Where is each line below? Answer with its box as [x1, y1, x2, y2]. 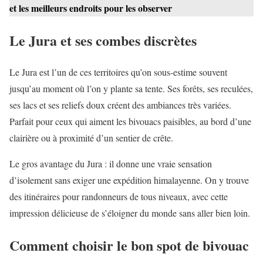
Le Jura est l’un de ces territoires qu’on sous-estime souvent [9, 66, 227, 79]
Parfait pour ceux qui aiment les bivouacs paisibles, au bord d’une [9, 115, 251, 128]
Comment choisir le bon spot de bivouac [9, 235, 249, 256]
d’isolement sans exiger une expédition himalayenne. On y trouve [9, 174, 249, 187]
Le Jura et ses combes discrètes [9, 29, 197, 50]
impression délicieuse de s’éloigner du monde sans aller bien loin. [9, 207, 250, 220]
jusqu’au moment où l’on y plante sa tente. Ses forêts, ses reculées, [9, 82, 253, 95]
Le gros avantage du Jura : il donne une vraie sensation [9, 157, 212, 170]
